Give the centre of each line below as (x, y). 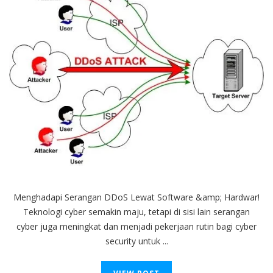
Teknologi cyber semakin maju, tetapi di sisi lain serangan (136, 211)
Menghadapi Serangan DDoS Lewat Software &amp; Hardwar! (136, 197)
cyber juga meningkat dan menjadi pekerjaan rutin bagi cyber (136, 226)
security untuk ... (136, 241)
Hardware (198, 69)
